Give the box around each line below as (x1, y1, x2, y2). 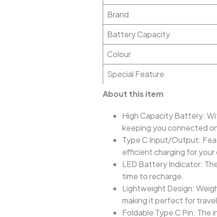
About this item (103, 89, 164, 99)
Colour (107, 49, 131, 59)
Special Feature (107, 69, 164, 79)
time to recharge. (122, 171, 184, 181)
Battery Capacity (107, 29, 170, 39)
